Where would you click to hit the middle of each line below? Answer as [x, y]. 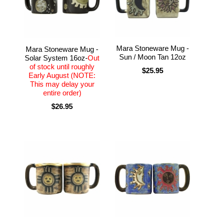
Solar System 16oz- [56, 58]
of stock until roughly [62, 66]
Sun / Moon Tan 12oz [152, 57]
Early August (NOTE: [62, 75]
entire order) [62, 93]
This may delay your [62, 84]
